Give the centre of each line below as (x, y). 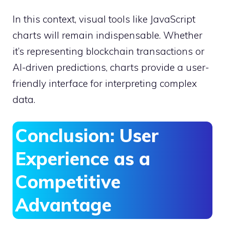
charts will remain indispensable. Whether (107, 35)
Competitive (68, 182)
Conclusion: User (87, 136)
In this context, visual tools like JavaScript (104, 19)
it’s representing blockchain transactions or (108, 51)
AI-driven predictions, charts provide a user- (111, 67)
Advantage (63, 205)
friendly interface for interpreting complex (105, 83)
